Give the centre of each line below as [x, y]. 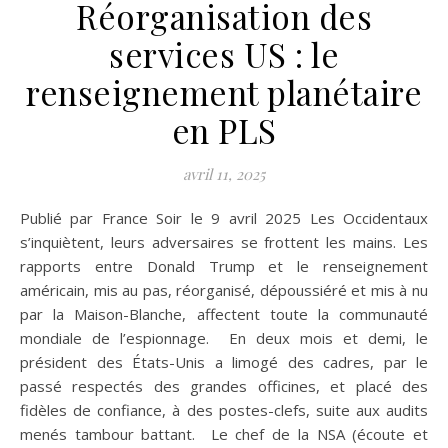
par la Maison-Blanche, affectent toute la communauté [224, 314]
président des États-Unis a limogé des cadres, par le [224, 362]
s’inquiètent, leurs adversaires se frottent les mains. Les [224, 242]
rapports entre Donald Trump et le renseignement [224, 266]
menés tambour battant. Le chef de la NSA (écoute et [224, 434]
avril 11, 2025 [224, 174]
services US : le [224, 54]
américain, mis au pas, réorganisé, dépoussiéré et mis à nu [224, 290]
